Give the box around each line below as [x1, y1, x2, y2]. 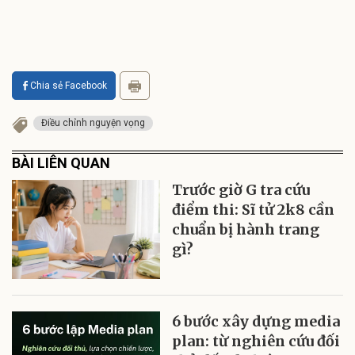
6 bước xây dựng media [172, 311, 341, 330]
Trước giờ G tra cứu [172, 180, 311, 199]
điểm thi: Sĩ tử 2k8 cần [172, 200, 335, 219]
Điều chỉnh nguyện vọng [41, 116, 145, 128]
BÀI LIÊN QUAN [12, 154, 110, 171]
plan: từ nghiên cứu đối [172, 331, 341, 350]
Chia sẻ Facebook [30, 79, 107, 91]
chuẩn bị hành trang [172, 219, 320, 239]
